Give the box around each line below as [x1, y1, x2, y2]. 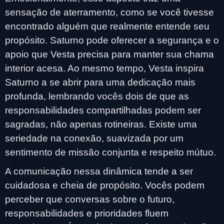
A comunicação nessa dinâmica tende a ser [5, 165, 193, 176]
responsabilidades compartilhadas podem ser [5, 104, 201, 115]
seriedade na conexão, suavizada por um [5, 132, 183, 143]
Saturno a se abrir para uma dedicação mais [5, 76, 195, 87]
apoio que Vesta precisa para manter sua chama [5, 48, 214, 59]
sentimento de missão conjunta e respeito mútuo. [5, 146, 216, 157]
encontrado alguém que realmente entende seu [5, 20, 209, 31]
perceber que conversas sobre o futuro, [5, 193, 174, 204]
